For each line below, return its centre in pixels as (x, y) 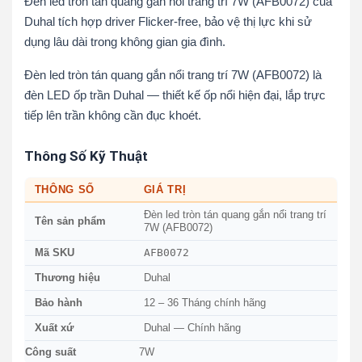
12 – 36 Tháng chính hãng (204, 303)
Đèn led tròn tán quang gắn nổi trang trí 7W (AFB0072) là (173, 75)
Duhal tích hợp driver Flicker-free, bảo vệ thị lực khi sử (168, 22)
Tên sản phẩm (70, 222)
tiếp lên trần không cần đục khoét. (112, 116)
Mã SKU (54, 253)
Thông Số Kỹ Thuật (86, 156)
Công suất (50, 353)
